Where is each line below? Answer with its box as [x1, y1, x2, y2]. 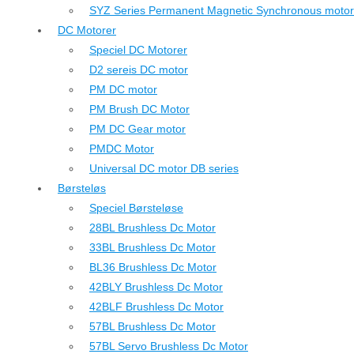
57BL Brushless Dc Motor [89, 320, 216, 333]
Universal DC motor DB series [89, 162, 239, 175]
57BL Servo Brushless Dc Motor [89, 340, 248, 352]
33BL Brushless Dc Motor [89, 241, 216, 254]
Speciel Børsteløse [89, 201, 183, 214]
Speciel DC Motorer [89, 43, 187, 56]
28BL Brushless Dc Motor [89, 221, 216, 234]
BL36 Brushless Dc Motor [89, 261, 217, 273]
